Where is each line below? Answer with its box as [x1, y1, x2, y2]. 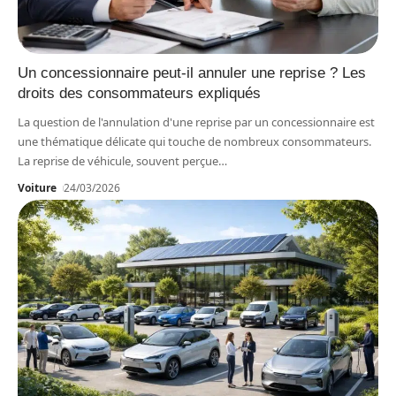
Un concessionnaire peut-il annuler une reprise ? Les [18, 64, 366, 81]
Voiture [18, 179, 57, 195]
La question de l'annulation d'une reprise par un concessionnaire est [18, 113, 375, 130]
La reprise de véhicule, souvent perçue [18, 152, 218, 169]
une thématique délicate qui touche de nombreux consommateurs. [18, 133, 371, 149]
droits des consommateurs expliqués [18, 84, 261, 102]
